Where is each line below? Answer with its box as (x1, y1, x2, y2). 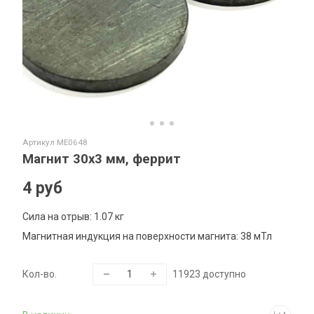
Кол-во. (22, 268, 57, 280)
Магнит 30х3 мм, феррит (22, 151, 182, 168)
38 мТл (238, 230, 273, 242)
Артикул (22, 137, 57, 148)
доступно (203, 268, 247, 280)
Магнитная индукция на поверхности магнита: (22, 230, 239, 242)
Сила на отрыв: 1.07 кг (22, 210, 125, 222)
